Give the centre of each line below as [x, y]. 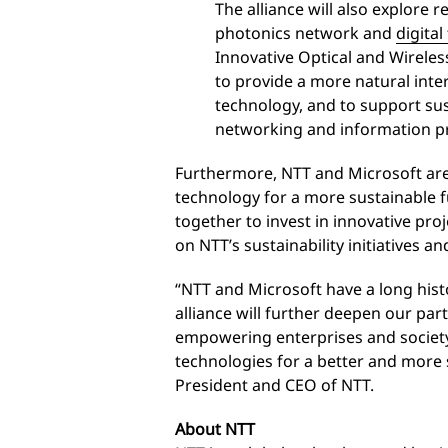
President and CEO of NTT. [274, 384]
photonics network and [305, 32]
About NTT [215, 428]
